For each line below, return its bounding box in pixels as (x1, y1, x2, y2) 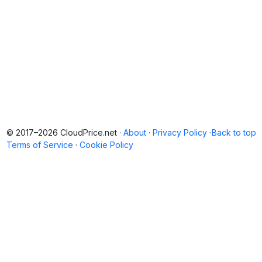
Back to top (211, 127, 256, 137)
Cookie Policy (79, 140, 133, 150)
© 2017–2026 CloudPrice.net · (6, 127, 121, 137)
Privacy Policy (152, 127, 207, 137)
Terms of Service (6, 140, 73, 150)
